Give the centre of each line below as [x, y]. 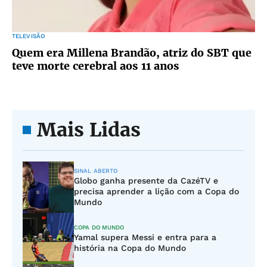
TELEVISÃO [29, 36]
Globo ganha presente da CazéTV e [146, 181]
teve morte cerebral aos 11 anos [96, 66]
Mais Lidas [89, 130]
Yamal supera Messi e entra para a [145, 237]
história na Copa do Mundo [130, 248]
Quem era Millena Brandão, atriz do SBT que [132, 53]
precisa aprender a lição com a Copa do [156, 191]
